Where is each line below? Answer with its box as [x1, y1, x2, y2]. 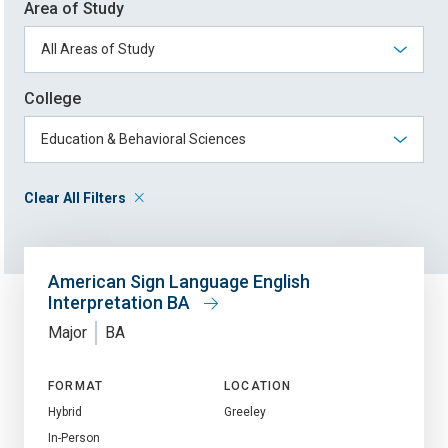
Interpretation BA [48, 291, 194, 313]
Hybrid [48, 404, 82, 419]
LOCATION [224, 378, 292, 393]
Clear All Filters [24, 189, 126, 206]
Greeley [224, 404, 266, 419]
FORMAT [48, 378, 104, 393]
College [24, 88, 81, 108]
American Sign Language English [48, 270, 310, 292]
